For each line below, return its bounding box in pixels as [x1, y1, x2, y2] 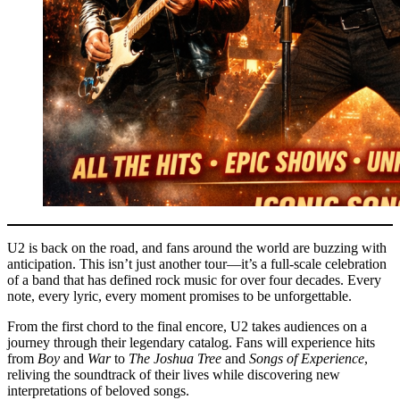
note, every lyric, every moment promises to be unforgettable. [7, 288, 352, 304]
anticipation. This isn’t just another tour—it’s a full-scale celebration [7, 256, 387, 272]
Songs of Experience [249, 351, 364, 367]
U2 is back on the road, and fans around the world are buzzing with [7, 240, 387, 256]
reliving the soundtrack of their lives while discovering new [7, 367, 340, 383]
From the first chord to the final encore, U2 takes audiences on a [7, 319, 367, 335]
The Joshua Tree [129, 351, 221, 367]
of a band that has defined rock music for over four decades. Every [7, 272, 381, 288]
